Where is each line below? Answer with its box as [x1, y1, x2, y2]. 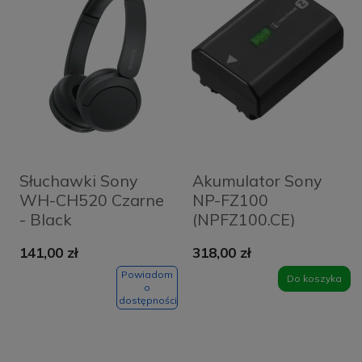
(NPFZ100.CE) [192, 209, 297, 230]
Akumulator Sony [192, 170, 322, 192]
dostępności [118, 293, 177, 306]
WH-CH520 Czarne [19, 190, 164, 211]
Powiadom [120, 267, 173, 280]
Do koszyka [287, 271, 343, 284]
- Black [19, 209, 72, 230]
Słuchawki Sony [19, 170, 137, 192]
